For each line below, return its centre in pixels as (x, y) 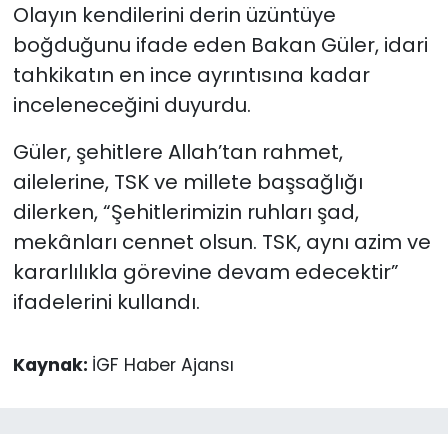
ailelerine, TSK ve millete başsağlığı (187, 181)
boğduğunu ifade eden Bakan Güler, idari (220, 44)
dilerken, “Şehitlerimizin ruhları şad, (185, 211)
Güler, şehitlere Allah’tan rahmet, (177, 151)
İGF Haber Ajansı (162, 364)
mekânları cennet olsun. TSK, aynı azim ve (221, 241)
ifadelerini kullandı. (106, 301)
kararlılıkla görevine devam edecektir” (205, 271)
